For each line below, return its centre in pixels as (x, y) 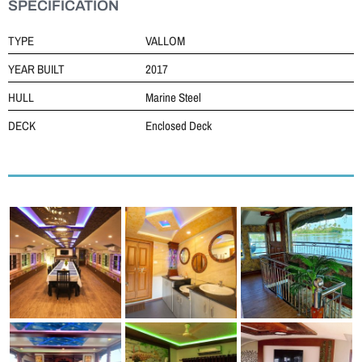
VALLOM (165, 41)
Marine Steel (173, 97)
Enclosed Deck (178, 126)
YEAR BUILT (36, 69)
